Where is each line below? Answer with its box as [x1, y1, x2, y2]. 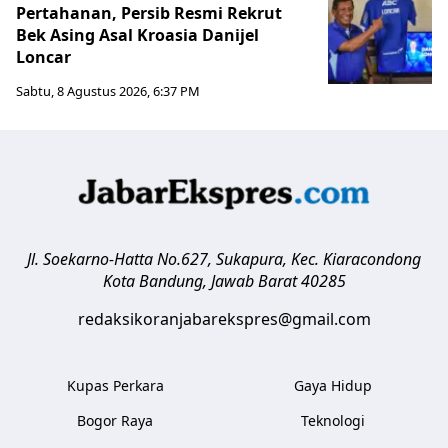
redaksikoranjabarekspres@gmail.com [77, 307, 371, 330]
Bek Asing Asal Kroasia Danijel [16, 23, 259, 46]
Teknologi [301, 410, 365, 430]
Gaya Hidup [294, 375, 372, 395]
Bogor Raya [77, 410, 153, 430]
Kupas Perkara [66, 375, 164, 395]
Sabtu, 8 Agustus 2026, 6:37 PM [16, 81, 200, 100]
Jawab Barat [210, 269, 297, 292]
